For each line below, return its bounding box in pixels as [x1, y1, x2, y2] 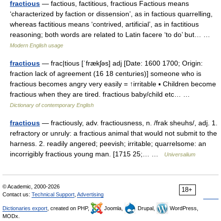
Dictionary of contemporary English [10, 102, 94, 108]
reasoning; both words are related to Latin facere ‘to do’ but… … [10, 31, 214, 38]
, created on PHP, [47, 205, 91, 211]
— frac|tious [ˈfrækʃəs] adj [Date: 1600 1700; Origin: [40, 59, 203, 67]
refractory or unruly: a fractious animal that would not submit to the [10, 129, 217, 137]
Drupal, [136, 205, 156, 211]
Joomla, [103, 205, 124, 211]
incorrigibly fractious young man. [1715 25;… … [10, 150, 164, 158]
